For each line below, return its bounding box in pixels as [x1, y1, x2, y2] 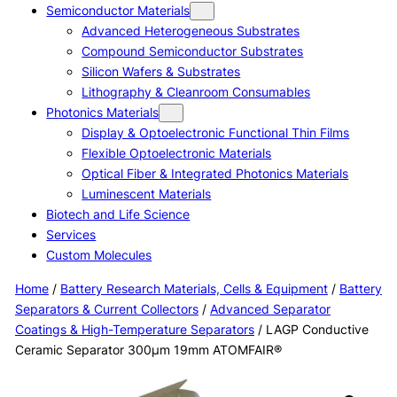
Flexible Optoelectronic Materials [82, 145, 272, 161]
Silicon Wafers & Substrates [82, 64, 241, 80]
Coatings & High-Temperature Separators [14, 321, 254, 337]
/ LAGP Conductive [253, 321, 369, 337]
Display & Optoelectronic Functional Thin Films [82, 125, 350, 141]
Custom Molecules [46, 247, 152, 263]
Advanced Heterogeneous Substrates [82, 23, 300, 39]
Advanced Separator [209, 300, 331, 316]
